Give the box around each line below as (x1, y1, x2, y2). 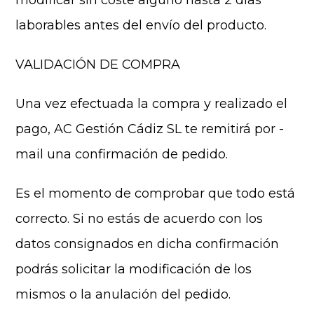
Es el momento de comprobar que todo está (15, 186, 296, 201)
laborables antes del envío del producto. (15, 18, 267, 33)
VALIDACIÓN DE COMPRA (15, 57, 181, 72)
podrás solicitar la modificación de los (15, 261, 252, 277)
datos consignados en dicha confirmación (15, 236, 280, 252)
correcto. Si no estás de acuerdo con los (15, 211, 264, 226)
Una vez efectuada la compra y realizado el (15, 96, 288, 111)
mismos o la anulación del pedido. (15, 287, 231, 302)
